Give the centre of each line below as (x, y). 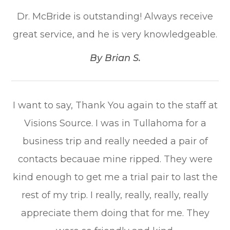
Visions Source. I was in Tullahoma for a (115, 123)
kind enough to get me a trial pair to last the (115, 177)
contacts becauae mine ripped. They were (115, 159)
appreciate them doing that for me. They (115, 213)
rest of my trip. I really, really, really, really (115, 195)
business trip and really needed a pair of (115, 141)
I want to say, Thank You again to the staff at (115, 106)
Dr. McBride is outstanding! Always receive (115, 17)
